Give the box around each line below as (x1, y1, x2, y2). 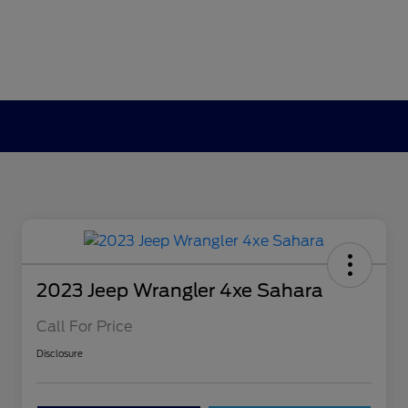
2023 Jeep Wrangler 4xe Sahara (36, 280, 323, 302)
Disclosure (36, 348, 83, 360)
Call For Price (36, 318, 132, 336)
